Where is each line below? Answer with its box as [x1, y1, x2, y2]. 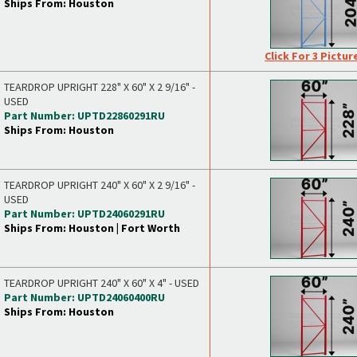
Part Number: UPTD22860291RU [4, 108, 165, 123]
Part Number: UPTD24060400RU [4, 290, 165, 304]
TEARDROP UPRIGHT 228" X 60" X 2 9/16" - [4, 80, 195, 94]
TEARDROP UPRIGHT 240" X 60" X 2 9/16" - [4, 178, 195, 192]
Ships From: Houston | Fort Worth [4, 221, 180, 235]
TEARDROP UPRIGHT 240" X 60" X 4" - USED [4, 276, 199, 290]
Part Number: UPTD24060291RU [4, 206, 165, 221]
